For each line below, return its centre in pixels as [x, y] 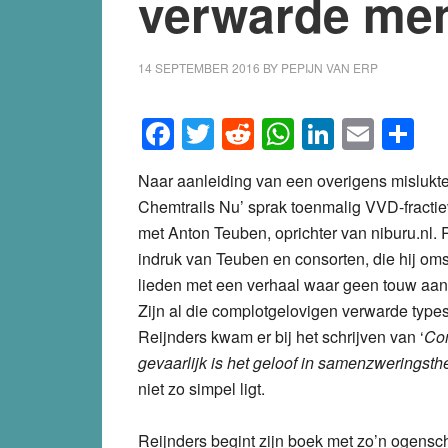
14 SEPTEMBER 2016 [199, 67]
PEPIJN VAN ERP [329, 67]
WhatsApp [368, 133]
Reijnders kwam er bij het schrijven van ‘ [281, 336]
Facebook [244, 133]
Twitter [261, 133]
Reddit [300, 133]
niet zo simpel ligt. [201, 388]
